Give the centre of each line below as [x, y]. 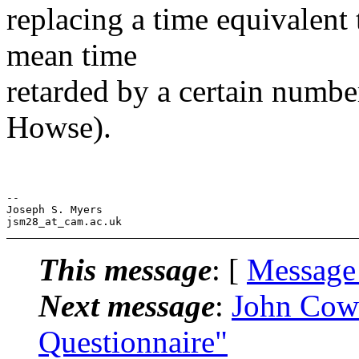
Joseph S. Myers [54, 209]
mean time [72, 54]
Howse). [59, 127]
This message [125, 269]
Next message [127, 305]
